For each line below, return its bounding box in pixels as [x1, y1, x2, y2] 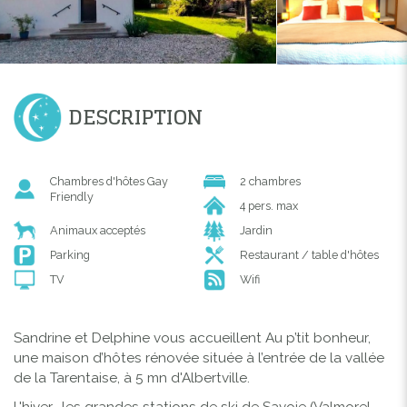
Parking [50, 247, 90, 262]
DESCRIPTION [68, 98, 203, 135]
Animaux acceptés [50, 223, 145, 237]
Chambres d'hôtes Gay [50, 174, 168, 188]
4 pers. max [240, 198, 298, 213]
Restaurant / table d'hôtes [240, 247, 379, 262]
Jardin [240, 223, 273, 237]
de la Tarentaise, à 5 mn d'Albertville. [14, 369, 250, 386]
